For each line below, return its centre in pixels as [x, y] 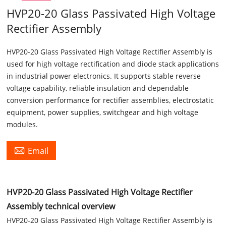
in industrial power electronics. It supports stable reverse [104, 76]
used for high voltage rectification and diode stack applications [113, 64]
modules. [22, 124]
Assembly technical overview [61, 206]
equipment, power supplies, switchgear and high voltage [103, 112]
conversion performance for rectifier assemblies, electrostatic [110, 100]
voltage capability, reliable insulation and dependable [98, 88]
